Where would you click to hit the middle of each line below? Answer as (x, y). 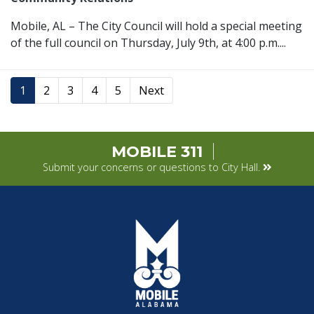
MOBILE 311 (157, 152)
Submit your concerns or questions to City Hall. (152, 168)
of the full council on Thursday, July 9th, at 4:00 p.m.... (148, 43)
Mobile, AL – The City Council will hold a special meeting (156, 26)
